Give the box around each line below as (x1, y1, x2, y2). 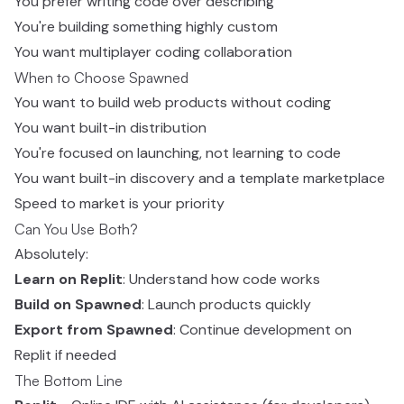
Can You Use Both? (14, 220, 138, 238)
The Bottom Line (14, 372, 123, 390)
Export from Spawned (14, 320, 173, 339)
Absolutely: (14, 244, 88, 263)
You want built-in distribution (14, 118, 207, 137)
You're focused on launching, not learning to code (14, 143, 341, 162)
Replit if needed (14, 345, 116, 364)
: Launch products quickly (142, 295, 311, 314)
